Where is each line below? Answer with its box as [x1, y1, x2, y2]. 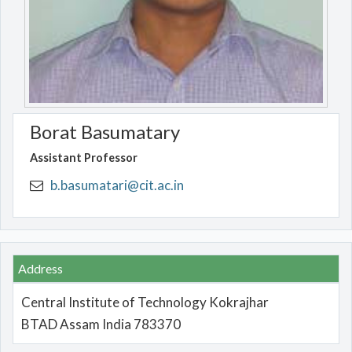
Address [18, 261, 64, 277]
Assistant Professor [30, 151, 138, 165]
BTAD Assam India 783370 [20, 316, 181, 333]
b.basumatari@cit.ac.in [50, 177, 185, 194]
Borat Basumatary [30, 120, 181, 144]
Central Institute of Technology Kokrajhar [20, 294, 269, 311]
